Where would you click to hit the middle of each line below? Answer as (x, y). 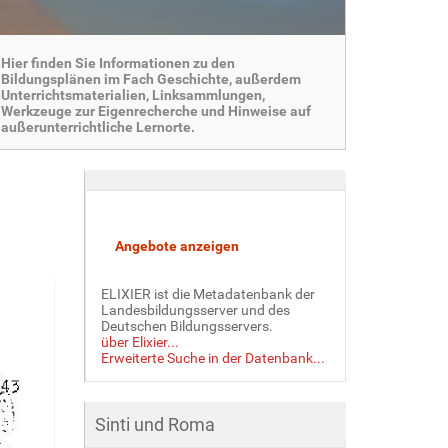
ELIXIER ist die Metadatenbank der (207, 293)
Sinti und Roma (154, 424)
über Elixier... (139, 341)
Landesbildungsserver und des (195, 309)
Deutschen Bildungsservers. (186, 325)
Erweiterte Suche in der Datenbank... (212, 357)
